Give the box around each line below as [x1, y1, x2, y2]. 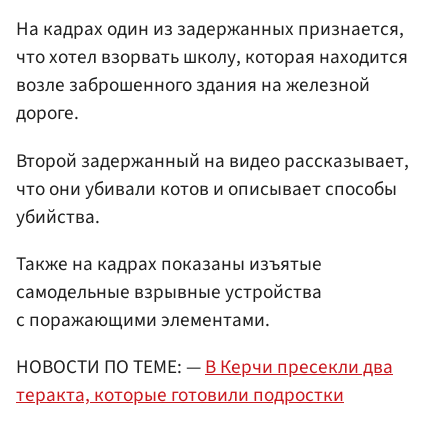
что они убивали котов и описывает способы [16, 174, 397, 203]
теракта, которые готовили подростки [16, 380, 344, 409]
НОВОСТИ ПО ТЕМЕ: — [16, 352, 205, 381]
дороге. [16, 99, 79, 128]
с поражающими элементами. [16, 305, 270, 334]
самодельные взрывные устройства [16, 277, 322, 306]
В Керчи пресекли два [205, 352, 393, 381]
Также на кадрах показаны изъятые [16, 249, 322, 278]
